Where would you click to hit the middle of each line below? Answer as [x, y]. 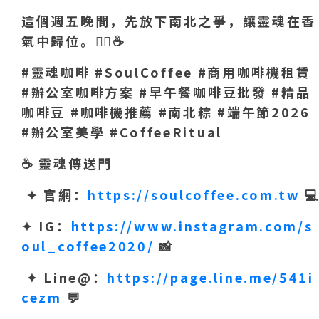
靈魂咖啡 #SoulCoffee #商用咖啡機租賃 [171, 72]
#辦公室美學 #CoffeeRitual [122, 132]
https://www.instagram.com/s [192, 226]
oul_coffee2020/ [88, 246]
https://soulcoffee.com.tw [194, 195]
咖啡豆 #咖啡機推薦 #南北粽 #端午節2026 [166, 112]
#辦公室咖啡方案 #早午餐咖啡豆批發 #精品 [166, 92]
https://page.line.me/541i [210, 277]
